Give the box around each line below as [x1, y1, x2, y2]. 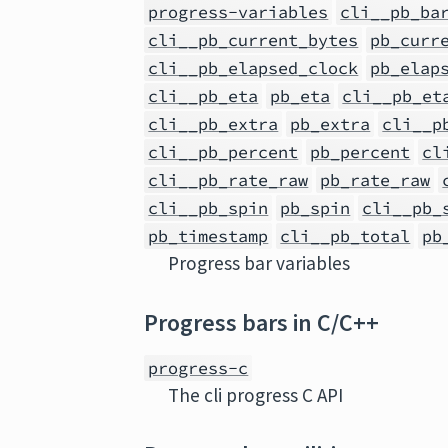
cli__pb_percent [148, 141, 299, 163]
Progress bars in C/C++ [144, 307, 380, 338]
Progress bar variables [168, 251, 351, 275]
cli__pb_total [280, 225, 411, 247]
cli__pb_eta [148, 85, 259, 107]
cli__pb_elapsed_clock [148, 57, 359, 79]
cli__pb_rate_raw [148, 169, 309, 191]
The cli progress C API [168, 383, 344, 407]
